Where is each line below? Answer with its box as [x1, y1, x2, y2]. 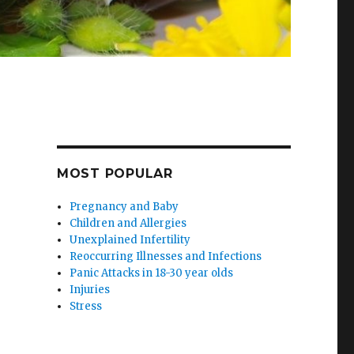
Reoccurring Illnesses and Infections [70, 250, 262, 264]
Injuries [70, 283, 111, 297]
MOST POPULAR [56, 166, 173, 182]
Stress [70, 299, 103, 314]
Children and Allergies [70, 217, 187, 231]
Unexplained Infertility [70, 233, 191, 247]
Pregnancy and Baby [70, 200, 179, 214]
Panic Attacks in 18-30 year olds [70, 266, 234, 281]
